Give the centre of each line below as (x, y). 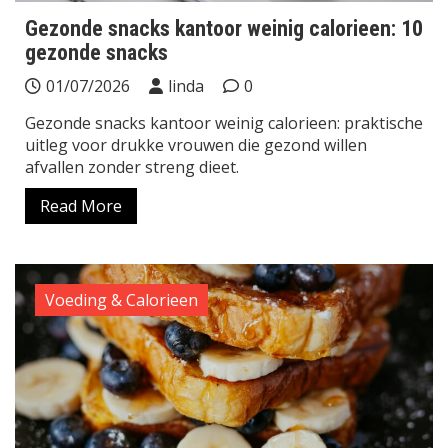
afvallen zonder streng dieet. (132, 166)
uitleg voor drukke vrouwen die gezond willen (196, 144)
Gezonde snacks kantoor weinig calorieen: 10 (224, 28)
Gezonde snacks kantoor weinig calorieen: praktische (224, 122)
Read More (81, 205)
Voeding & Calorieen (121, 299)
